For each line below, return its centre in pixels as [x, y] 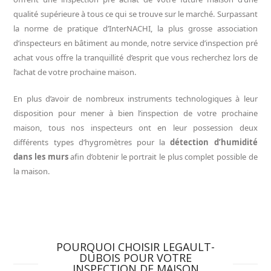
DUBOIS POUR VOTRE [135, 258]
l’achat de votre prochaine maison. [75, 72]
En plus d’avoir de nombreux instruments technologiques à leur [135, 99]
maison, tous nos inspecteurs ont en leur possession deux [135, 128]
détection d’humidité [214, 142]
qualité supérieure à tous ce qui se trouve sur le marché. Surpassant [135, 14]
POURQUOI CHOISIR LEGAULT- [135, 247]
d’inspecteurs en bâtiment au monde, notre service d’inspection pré [135, 43]
